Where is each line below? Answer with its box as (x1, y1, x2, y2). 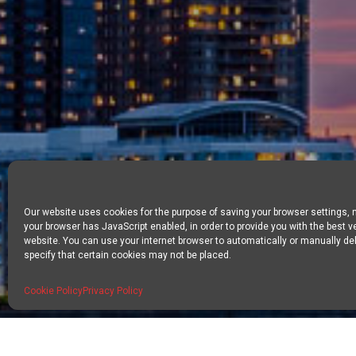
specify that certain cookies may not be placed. (24, 250, 231, 261)
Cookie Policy (24, 285, 83, 296)
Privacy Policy (83, 285, 143, 296)
